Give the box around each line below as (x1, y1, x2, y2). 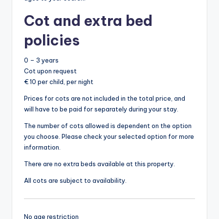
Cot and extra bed (24, 11, 153, 30)
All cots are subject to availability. (24, 176, 127, 185)
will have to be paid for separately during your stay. (24, 105, 178, 113)
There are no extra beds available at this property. (24, 160, 175, 168)
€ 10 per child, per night (24, 78, 93, 86)
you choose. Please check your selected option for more (24, 132, 194, 141)
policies (24, 31, 80, 49)
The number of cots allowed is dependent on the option (24, 122, 192, 130)
